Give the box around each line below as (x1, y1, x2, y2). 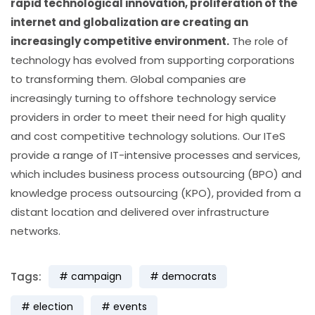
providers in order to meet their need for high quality (11, 110, 285, 124)
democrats (162, 269, 217, 283)
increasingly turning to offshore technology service (11, 91, 276, 105)
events (113, 300, 147, 314)
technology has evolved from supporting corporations (11, 53, 295, 67)
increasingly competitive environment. (11, 34, 229, 49)
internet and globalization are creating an (11, 15, 248, 30)
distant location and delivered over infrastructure (11, 205, 269, 219)
